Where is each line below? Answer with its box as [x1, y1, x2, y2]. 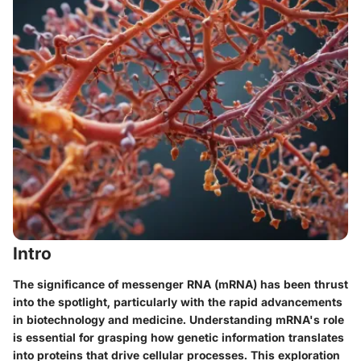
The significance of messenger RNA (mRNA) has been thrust [13, 276, 348, 291]
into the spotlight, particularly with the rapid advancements [13, 294, 342, 309]
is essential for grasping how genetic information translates [13, 330, 344, 344]
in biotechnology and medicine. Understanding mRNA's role [13, 312, 344, 326]
